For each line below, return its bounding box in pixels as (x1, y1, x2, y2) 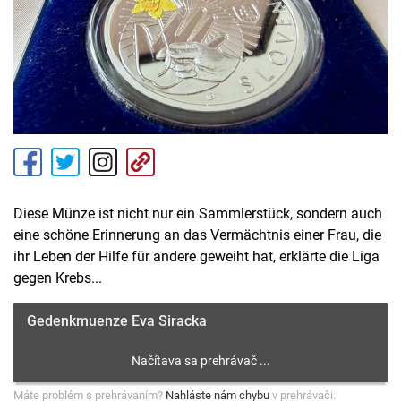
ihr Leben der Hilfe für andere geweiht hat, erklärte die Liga (13, 248, 380, 266)
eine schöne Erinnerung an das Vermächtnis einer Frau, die (13, 226, 381, 244)
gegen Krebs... (13, 269, 102, 287)
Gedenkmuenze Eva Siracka (27, 312, 207, 330)
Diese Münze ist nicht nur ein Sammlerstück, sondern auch (13, 205, 382, 223)
